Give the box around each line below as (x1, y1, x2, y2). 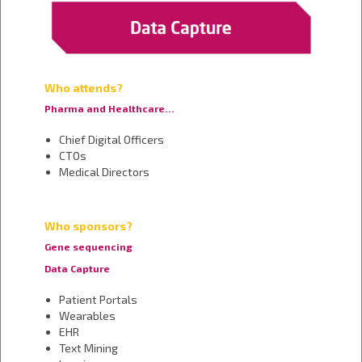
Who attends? (44, 80, 123, 95)
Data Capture (44, 262, 110, 274)
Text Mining (58, 340, 118, 355)
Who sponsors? (44, 218, 133, 233)
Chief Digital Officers (58, 132, 164, 146)
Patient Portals (58, 292, 137, 306)
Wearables (58, 308, 116, 322)
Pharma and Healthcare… (44, 102, 175, 114)
